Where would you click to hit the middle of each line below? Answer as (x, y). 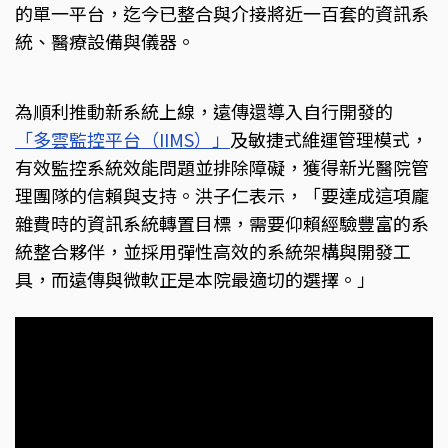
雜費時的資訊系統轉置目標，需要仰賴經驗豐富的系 (222, 222)
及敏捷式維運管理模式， (329, 138)
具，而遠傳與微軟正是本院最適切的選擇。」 (195, 278)
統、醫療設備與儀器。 (105, 40)
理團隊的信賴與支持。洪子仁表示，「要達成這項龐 (222, 194)
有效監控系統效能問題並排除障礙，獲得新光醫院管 (222, 166)
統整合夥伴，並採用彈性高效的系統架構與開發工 (213, 250)
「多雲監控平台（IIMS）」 (122, 138)
